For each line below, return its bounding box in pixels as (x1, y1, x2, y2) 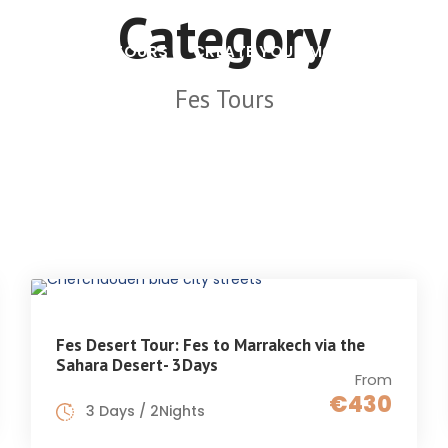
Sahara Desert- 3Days (55, 354, 218, 376)
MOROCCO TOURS (19, 41, 169, 62)
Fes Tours (174, 83, 274, 115)
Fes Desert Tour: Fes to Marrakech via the (55, 334, 365, 356)
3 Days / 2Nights (85, 401, 205, 421)
